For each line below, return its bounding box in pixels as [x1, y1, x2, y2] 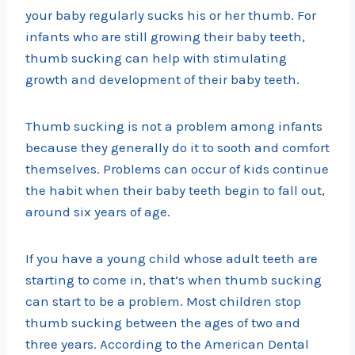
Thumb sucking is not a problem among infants [25, 118, 323, 135]
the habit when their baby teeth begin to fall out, [25, 182, 325, 199]
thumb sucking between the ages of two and [25, 315, 300, 331]
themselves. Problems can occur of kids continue [25, 161, 329, 177]
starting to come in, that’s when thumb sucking [25, 272, 322, 288]
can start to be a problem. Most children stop [25, 293, 301, 310]
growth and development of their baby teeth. [25, 71, 300, 88]
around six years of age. [25, 204, 170, 220]
